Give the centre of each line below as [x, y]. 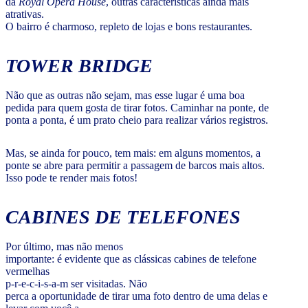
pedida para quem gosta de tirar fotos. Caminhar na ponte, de [137, 107]
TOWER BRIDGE [79, 65]
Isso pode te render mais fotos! [71, 177]
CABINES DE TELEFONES [123, 217]
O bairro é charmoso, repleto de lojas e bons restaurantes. [129, 26]
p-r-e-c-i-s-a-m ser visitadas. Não [76, 283]
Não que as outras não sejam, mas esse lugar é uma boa [125, 95]
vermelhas [27, 271]
